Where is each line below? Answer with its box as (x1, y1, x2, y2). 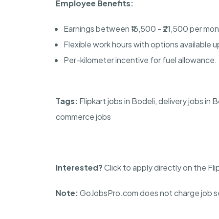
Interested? (56, 162, 104, 173)
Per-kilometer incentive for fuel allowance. (64, 54, 217, 65)
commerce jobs (56, 111, 111, 122)
